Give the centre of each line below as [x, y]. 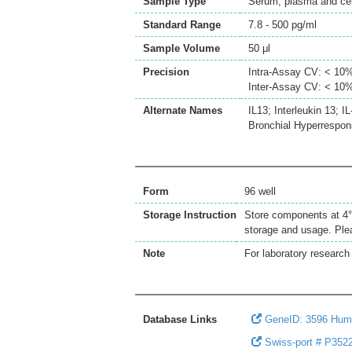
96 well [260, 191]
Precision [166, 72]
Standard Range [182, 25]
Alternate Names [183, 110]
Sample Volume [181, 48]
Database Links [180, 319]
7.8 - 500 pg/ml [282, 25]
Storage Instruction [190, 215]
